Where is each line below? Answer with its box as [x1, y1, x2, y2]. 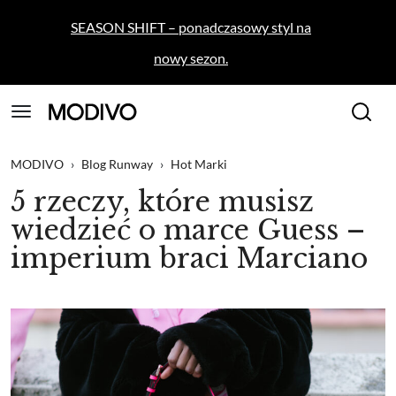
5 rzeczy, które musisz [11, 185, 314, 218]
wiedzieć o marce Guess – [11, 213, 365, 247]
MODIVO [11, 156, 64, 171]
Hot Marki [171, 156, 227, 171]
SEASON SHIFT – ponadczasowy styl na [71, 18, 311, 35]
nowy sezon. [154, 49, 228, 66]
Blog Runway [81, 156, 153, 171]
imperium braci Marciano [11, 241, 368, 275]
